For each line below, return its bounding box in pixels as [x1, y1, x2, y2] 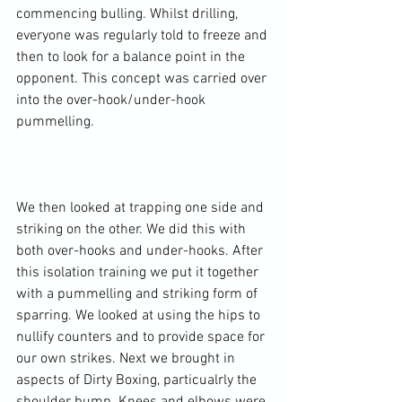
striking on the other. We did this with [16, 221, 249, 239]
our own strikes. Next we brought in [16, 350, 239, 368]
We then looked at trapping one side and [16, 199, 267, 217]
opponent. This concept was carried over [16, 70, 270, 88]
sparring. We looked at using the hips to [16, 307, 264, 325]
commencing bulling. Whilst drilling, [16, 5, 241, 23]
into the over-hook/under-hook [16, 92, 209, 109]
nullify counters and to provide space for [16, 328, 268, 346]
